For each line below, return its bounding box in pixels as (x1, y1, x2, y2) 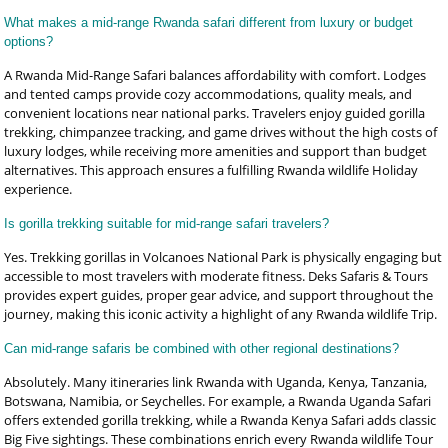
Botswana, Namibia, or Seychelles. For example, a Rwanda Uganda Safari (4, 392, 432, 410)
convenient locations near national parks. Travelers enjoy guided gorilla (4, 104, 426, 122)
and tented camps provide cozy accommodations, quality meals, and (4, 85, 413, 103)
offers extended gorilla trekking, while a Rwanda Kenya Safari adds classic (4, 411, 437, 429)
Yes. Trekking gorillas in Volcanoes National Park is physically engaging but (4, 248, 443, 266)
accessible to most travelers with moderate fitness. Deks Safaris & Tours (4, 267, 429, 285)
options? (4, 34, 54, 49)
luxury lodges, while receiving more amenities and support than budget (4, 142, 428, 160)
